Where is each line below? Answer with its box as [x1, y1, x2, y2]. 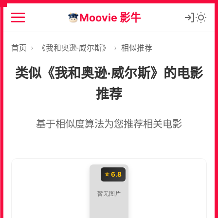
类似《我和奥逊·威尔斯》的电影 [15, 65, 203, 81]
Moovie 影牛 [79, 11, 142, 24]
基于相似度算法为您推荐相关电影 [36, 117, 182, 130]
